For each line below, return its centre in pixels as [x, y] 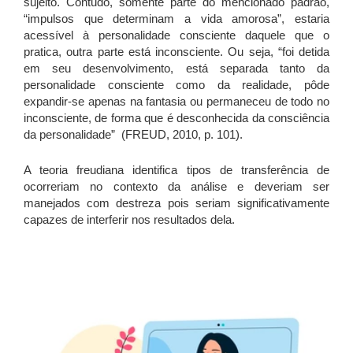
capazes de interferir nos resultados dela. [129, 220]
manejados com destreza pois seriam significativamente [176, 203]
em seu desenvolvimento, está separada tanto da [176, 69]
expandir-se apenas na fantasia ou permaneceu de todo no [176, 102]
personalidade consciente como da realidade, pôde [176, 85]
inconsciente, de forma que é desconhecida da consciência [176, 118]
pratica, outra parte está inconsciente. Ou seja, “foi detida [176, 52]
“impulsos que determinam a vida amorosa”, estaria [176, 19]
